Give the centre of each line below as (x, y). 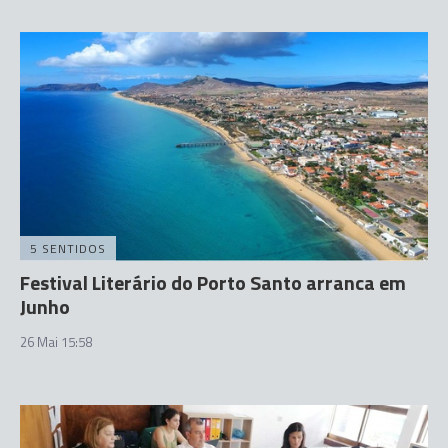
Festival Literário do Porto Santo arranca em (213, 282)
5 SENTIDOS (68, 248)
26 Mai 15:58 (56, 342)
